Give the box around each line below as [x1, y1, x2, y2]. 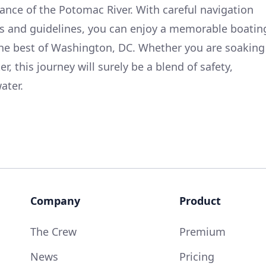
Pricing [179, 249, 214, 264]
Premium [179, 224, 226, 239]
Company [30, 194, 80, 208]
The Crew [30, 224, 77, 239]
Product [179, 194, 221, 208]
